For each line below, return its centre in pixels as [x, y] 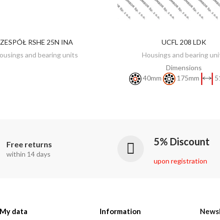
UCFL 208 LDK [184, 42]
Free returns [29, 144]
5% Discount [182, 142]
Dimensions [184, 68]
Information [120, 211]
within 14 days [28, 154]
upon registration [180, 161]
